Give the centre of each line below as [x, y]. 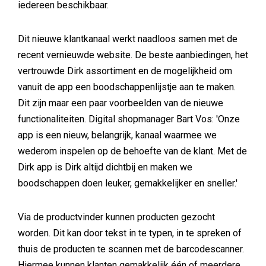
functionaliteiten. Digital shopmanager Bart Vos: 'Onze [129, 119]
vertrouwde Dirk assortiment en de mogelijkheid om [125, 71]
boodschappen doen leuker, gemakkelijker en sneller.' [128, 183]
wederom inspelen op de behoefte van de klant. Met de [132, 151]
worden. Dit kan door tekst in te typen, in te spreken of [130, 233]
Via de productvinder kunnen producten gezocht [116, 217]
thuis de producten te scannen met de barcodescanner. [131, 249]
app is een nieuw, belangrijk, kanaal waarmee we [117, 135]
